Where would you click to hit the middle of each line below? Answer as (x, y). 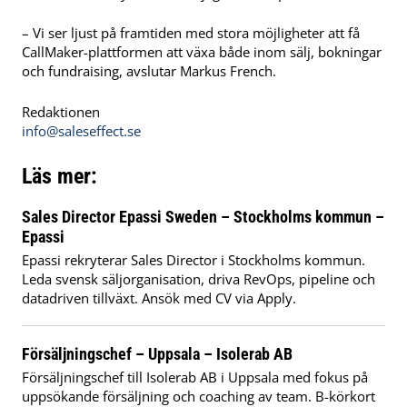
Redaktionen (61, 111)
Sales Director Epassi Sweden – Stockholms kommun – (203, 216)
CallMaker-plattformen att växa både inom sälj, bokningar (202, 51)
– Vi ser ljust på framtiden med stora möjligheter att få (191, 32)
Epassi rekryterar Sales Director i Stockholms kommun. (194, 259)
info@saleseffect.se (81, 130)
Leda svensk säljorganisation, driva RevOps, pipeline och (199, 278)
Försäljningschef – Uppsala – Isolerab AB (157, 354)
